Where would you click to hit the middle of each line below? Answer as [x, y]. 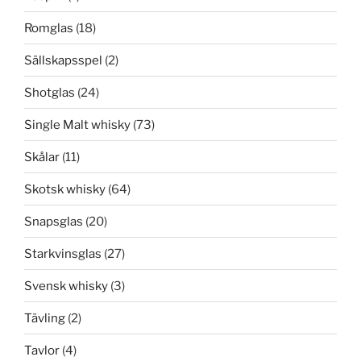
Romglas [49, 28]
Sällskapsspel [63, 60]
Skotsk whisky [65, 189]
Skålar [42, 157]
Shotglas [50, 92]
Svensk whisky [66, 286]
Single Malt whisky [77, 124]
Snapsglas [54, 221]
